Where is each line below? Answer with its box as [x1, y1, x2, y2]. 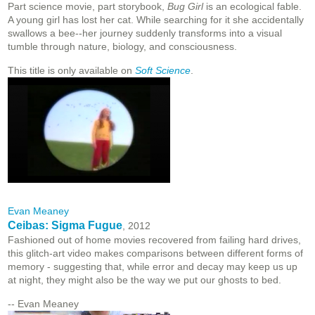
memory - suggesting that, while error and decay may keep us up [8, 261, 297, 273]
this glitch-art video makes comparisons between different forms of [8, 247, 303, 259]
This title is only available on [8, 65, 135, 77]
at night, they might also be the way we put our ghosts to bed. [8, 274, 281, 286]
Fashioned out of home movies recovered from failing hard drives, [8, 234, 301, 246]
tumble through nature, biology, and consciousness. [8, 41, 237, 53]
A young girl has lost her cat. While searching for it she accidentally [8, 14, 304, 26]
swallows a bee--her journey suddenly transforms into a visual [8, 27, 282, 39]
